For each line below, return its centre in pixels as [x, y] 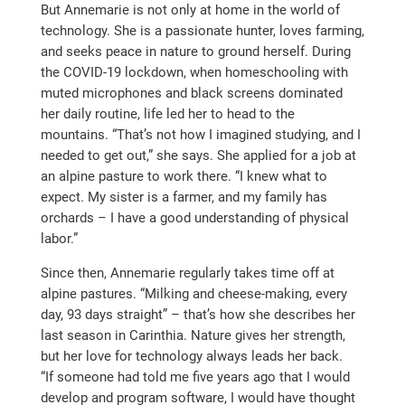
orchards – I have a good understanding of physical [194, 217]
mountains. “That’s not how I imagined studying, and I [200, 134]
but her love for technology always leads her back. [191, 356]
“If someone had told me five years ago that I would [195, 377]
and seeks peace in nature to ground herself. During [195, 51]
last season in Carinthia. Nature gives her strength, [193, 335]
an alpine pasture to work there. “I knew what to [184, 176]
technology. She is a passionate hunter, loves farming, [202, 30]
